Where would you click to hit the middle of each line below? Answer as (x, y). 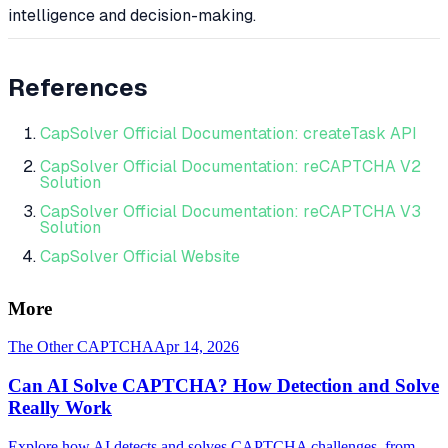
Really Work (60, 408)
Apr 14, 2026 (196, 347)
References (78, 88)
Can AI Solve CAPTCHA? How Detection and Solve (223, 386)
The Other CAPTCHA (81, 347)
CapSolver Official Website (140, 257)
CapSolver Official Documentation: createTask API (228, 134)
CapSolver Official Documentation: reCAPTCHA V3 (230, 212)
